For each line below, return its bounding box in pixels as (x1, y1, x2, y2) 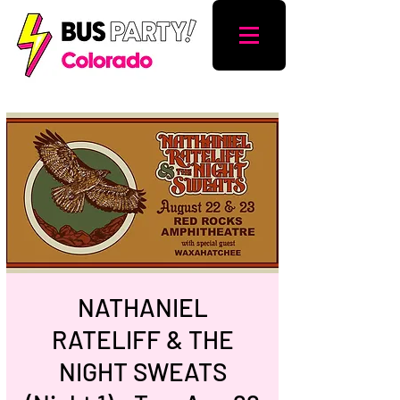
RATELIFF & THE (51, 324, 234, 354)
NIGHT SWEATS (58, 356, 227, 387)
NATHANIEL (77, 292, 208, 322)
